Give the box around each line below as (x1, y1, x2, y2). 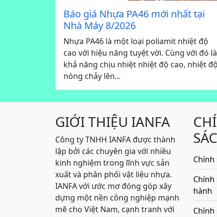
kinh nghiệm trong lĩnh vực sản (55, 157, 170, 169)
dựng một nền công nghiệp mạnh (55, 192, 179, 203)
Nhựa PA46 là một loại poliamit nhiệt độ (63, 36, 208, 47)
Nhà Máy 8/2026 (63, 19, 136, 32)
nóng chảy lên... (63, 71, 121, 82)
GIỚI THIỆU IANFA (55, 112, 170, 131)
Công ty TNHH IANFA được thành (55, 134, 175, 145)
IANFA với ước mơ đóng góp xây (55, 181, 171, 192)
